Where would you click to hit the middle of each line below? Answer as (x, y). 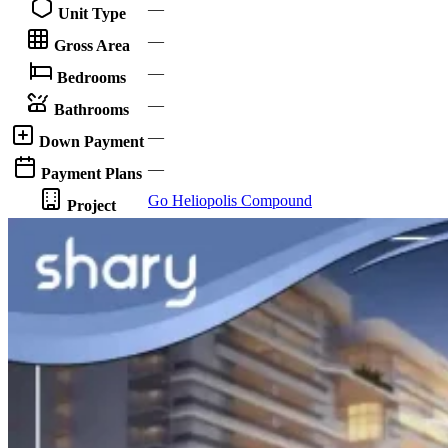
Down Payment (91, 142)
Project (91, 206)
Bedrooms (91, 78)
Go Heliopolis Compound (230, 201)
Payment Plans (91, 174)
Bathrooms (91, 110)
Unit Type (91, 14)
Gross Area (91, 46)
